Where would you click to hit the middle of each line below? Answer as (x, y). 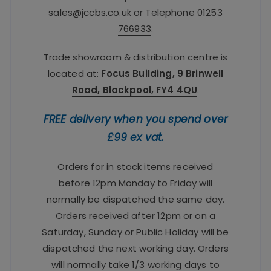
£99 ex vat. (135, 137)
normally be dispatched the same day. (135, 199)
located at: (74, 73)
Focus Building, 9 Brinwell (162, 73)
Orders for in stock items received (135, 166)
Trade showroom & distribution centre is (135, 57)
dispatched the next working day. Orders (135, 248)
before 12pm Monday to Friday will (135, 183)
